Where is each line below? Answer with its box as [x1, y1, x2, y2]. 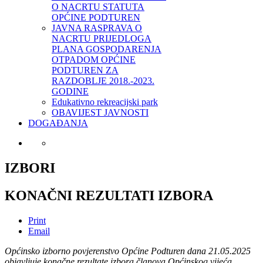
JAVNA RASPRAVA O [52, 22, 142, 33]
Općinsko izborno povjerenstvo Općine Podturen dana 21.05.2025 [5, 245, 251, 256]
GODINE [52, 86, 89, 96]
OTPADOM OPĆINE [52, 54, 136, 65]
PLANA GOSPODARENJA [52, 43, 161, 54]
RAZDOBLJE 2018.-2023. [52, 75, 154, 86]
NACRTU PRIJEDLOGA [52, 33, 151, 43]
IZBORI [5, 160, 55, 176]
